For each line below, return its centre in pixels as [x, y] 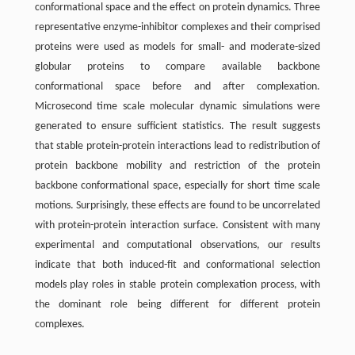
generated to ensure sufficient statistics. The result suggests [177, 127]
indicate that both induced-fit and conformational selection [177, 265]
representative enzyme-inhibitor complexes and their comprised [177, 28]
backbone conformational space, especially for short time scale [177, 186]
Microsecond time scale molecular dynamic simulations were [177, 107]
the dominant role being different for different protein [177, 305]
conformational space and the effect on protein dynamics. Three [177, 8]
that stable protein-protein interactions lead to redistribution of [177, 147]
